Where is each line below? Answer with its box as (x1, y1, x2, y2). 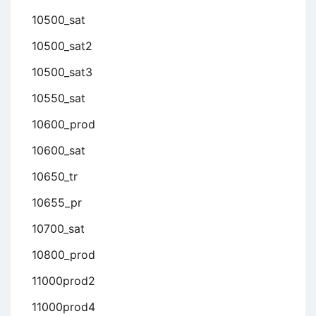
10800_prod (32, 248, 95, 262)
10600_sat (32, 143, 85, 158)
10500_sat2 (32, 39, 92, 54)
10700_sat (32, 221, 85, 236)
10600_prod (32, 117, 95, 132)
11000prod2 (32, 274, 95, 288)
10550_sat (32, 91, 85, 106)
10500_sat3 (32, 65, 92, 80)
